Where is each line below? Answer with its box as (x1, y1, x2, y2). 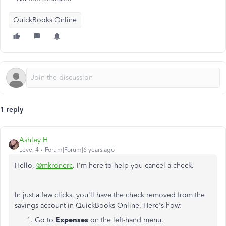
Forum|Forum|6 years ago (45, 146, 115, 153)
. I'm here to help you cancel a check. (73, 161, 194, 170)
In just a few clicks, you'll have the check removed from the (15, 191, 205, 199)
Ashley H (19, 136, 48, 144)
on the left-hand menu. (90, 216, 163, 224)
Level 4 (19, 146, 39, 153)
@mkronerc (36, 161, 73, 170)
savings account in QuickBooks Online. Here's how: (15, 201, 182, 210)
